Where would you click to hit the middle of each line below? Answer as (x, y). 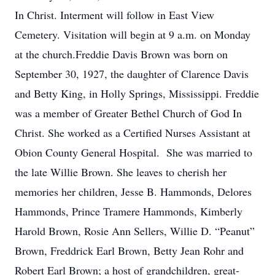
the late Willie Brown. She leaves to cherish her (121, 172)
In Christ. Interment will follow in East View (114, 15)
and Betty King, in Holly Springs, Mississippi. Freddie (137, 93)
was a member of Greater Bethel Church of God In (128, 113)
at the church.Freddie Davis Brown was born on (121, 54)
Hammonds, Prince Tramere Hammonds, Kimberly (129, 211)
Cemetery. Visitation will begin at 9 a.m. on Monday (133, 34)
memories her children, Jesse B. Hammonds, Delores (133, 192)
